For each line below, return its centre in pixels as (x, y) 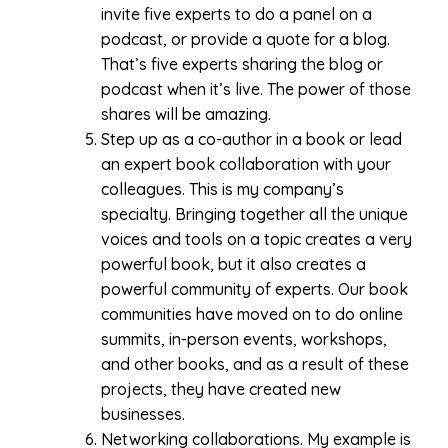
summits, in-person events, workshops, (244, 338)
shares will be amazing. (186, 113)
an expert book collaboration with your (246, 163)
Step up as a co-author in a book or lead (251, 138)
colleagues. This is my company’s (222, 188)
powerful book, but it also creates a (233, 263)
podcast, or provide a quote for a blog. (245, 38)
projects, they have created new (221, 388)
